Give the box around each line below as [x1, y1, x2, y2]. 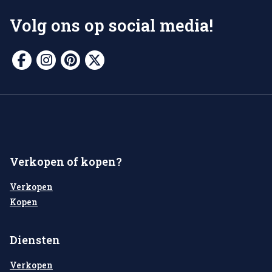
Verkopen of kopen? [10, 154, 122, 169]
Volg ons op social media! [10, 14, 213, 36]
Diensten [10, 232, 60, 247]
